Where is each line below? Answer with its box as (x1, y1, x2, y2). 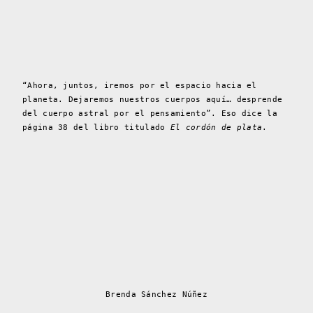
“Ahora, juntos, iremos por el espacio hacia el (22, 81, 257, 91)
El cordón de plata (170, 123, 263, 133)
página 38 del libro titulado (22, 123, 170, 133)
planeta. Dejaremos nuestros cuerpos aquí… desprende (22, 95, 283, 105)
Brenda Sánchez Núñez (105, 290, 208, 300)
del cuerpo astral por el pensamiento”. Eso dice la (22, 109, 277, 119)
